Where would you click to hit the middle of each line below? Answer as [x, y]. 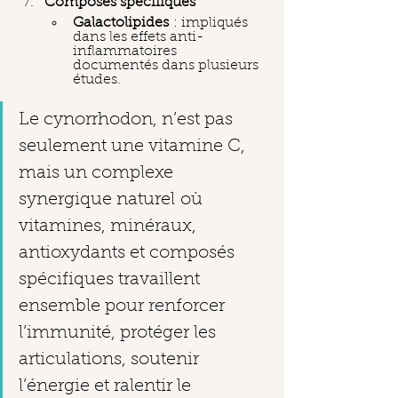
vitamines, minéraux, [110, 227]
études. [97, 80]
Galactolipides [121, 23]
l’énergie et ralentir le [107, 386]
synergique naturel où [113, 200]
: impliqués [210, 23]
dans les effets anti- [138, 37]
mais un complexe [98, 173]
